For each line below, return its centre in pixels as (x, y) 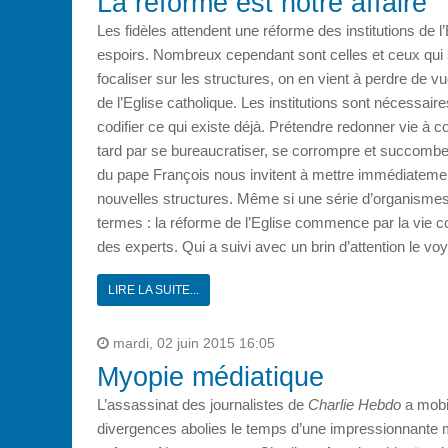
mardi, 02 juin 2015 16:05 (192, 343)
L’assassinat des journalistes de (202, 404)
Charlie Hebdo (354, 404)
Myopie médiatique (210, 376)
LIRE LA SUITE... (153, 289)
